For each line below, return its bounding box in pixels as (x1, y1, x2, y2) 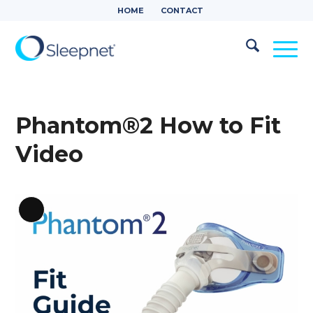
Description (30, 228, 94, 242)
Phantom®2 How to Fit (15, 112, 282, 139)
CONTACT (160, 6, 203, 15)
